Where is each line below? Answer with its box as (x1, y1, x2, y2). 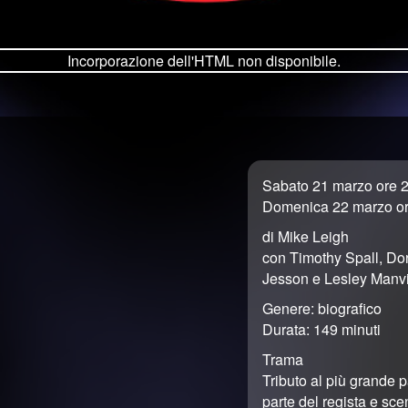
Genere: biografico (262, 298, 382, 319)
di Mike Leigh (262, 226, 349, 247)
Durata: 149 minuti (262, 319, 381, 340)
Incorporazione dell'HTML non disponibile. (67, 50, 341, 71)
